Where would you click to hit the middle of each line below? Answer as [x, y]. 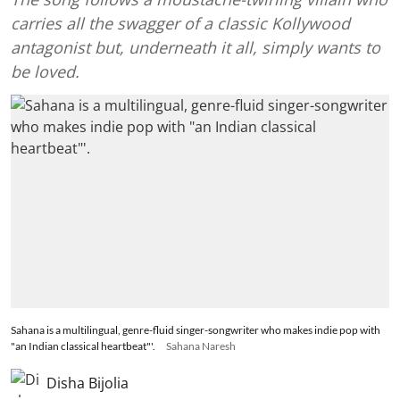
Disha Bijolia [87, 383]
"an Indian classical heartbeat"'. [83, 346]
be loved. [45, 72]
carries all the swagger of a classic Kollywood [180, 24]
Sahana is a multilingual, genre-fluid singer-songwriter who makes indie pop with [196, 329]
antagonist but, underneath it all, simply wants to [196, 48]
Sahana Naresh [201, 346]
